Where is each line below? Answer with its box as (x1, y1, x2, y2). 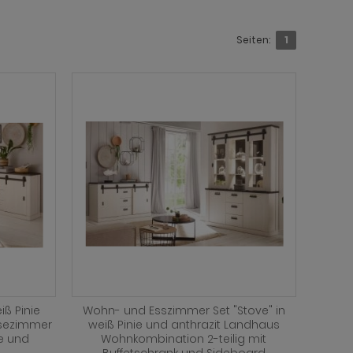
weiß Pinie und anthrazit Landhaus (87, 317, 280, 333)
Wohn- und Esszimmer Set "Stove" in (82, 303, 285, 319)
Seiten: (236, 33, 270, 47)
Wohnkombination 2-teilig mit (101, 331, 267, 347)
